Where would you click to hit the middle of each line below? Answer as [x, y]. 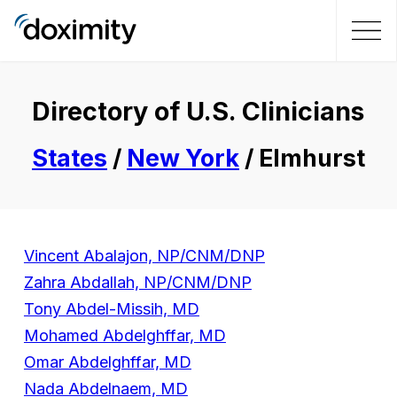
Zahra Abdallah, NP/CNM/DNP [137, 283]
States [69, 159]
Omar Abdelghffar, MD [107, 362]
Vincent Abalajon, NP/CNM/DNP [144, 256]
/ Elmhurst [302, 159]
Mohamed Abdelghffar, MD [125, 336]
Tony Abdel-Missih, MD [111, 309]
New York [183, 159]
